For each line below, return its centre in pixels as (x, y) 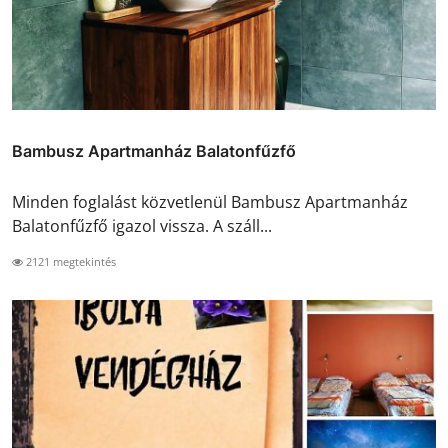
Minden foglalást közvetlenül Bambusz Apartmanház (210, 201)
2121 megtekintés (69, 261)
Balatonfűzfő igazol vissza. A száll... (142, 225)
